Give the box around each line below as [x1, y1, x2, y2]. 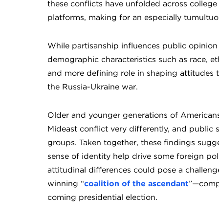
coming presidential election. [47, 193, 157, 202]
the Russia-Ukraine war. [47, 82, 143, 91]
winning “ [47, 179, 84, 188]
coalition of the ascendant [84, 179, 189, 188]
